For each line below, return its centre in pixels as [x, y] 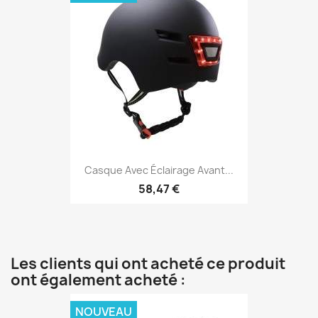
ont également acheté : [98, 280]
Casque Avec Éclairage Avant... [159, 170]
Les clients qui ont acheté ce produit [148, 264]
